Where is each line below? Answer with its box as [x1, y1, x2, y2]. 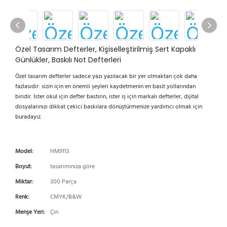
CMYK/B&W [50, 192, 82, 202]
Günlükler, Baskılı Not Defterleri [15, 55, 121, 65]
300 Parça [50, 177, 77, 187]
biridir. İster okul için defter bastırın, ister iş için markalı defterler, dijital [15, 92, 199, 102]
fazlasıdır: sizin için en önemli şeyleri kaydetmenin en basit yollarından [15, 82, 196, 92]
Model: [15, 146, 33, 157]
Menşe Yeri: [15, 207, 45, 217]
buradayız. [15, 112, 42, 122]
